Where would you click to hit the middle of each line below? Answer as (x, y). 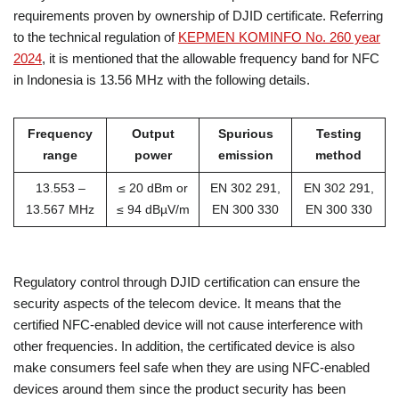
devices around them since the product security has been (179, 389)
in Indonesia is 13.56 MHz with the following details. (162, 80)
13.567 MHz (60, 210)
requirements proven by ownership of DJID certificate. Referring (198, 16)
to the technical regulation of (96, 37)
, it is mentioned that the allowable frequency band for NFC (211, 59)
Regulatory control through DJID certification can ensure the (187, 282)
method (338, 156)
